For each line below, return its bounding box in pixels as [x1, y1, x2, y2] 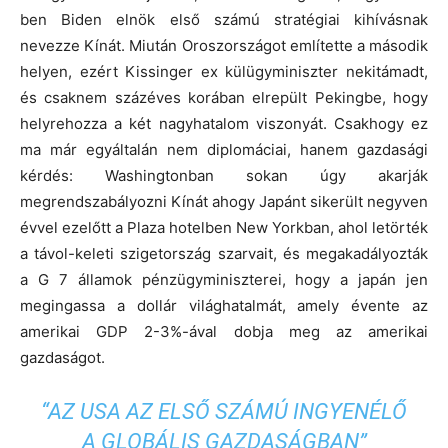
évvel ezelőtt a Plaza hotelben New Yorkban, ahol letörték [20, 218, 428, 238]
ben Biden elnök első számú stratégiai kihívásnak [20, 10, 428, 30]
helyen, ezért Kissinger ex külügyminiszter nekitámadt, [20, 62, 428, 82]
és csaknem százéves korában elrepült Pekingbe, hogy [20, 88, 428, 108]
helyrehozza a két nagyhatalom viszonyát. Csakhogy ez [20, 114, 428, 134]
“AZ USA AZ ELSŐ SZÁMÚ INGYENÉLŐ [41, 399, 407, 425]
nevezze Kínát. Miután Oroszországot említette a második [20, 36, 428, 56]
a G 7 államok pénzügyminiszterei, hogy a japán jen [20, 270, 428, 290]
